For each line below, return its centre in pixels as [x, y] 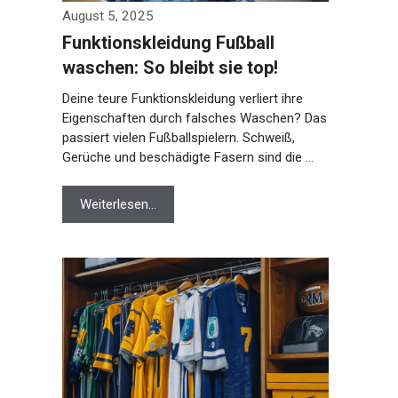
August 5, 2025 [104, 16]
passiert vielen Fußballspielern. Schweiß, [175, 138]
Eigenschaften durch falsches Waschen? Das [191, 118]
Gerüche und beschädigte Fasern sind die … [184, 157]
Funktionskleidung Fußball [164, 43]
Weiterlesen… [114, 204]
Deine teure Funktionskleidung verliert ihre [179, 99]
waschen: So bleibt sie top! [166, 68]
